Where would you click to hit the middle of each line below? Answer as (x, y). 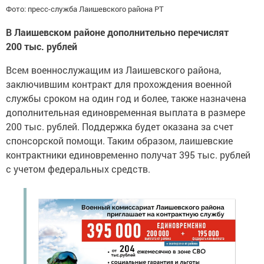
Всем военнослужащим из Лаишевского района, (113, 70)
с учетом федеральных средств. (78, 169)
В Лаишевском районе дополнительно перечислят (117, 32)
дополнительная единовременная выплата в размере (126, 113)
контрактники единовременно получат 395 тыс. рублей (128, 155)
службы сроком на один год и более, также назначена (126, 98)
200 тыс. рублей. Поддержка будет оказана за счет (120, 127)
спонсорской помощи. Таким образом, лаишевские (119, 141)
